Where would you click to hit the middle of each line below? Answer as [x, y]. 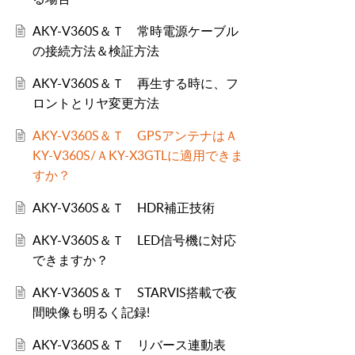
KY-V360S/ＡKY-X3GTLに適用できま [137, 156]
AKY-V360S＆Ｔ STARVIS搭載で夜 [134, 293]
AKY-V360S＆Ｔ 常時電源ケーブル [135, 31]
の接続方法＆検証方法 [95, 51]
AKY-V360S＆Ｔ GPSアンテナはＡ [135, 136]
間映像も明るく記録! [91, 313]
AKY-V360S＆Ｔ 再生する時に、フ [135, 84]
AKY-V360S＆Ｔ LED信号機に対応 [134, 240]
